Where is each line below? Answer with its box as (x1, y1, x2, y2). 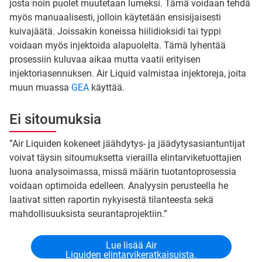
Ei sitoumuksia (9, 111, 101, 127)
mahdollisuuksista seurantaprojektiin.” (9, 208, 170, 219)
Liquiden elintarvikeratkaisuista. (65, 249, 196, 260)
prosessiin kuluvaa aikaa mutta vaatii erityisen (9, 54, 201, 65)
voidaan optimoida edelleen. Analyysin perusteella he (9, 180, 228, 191)
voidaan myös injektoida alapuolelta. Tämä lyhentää (9, 40, 226, 51)
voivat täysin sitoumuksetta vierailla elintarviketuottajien (9, 152, 242, 163)
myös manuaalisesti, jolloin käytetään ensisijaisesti (9, 12, 221, 23)
